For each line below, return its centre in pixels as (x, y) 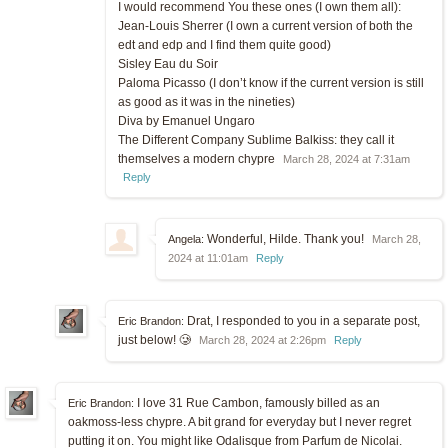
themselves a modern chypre (198, 158)
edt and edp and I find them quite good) (224, 44)
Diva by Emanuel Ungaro (186, 120)
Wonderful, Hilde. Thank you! (285, 238)
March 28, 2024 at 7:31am (346, 158)
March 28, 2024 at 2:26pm (262, 339)
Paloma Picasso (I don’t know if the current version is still (271, 82)
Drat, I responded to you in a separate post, (302, 320)
